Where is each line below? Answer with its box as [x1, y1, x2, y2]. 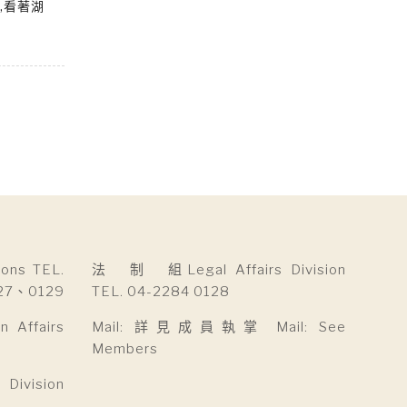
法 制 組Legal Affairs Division [92, 261, 346, 278]
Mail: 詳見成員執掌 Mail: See [92, 318, 346, 335]
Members [92, 340, 158, 357]
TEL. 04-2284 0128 [92, 283, 230, 300]
